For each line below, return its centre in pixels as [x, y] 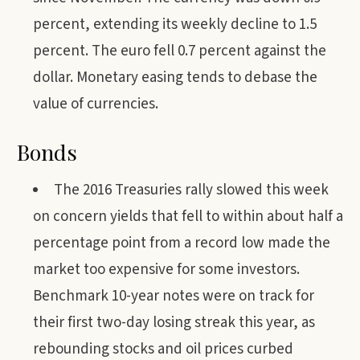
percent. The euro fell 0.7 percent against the [180, 51]
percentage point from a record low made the [182, 243]
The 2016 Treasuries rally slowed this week [191, 190]
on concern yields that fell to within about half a [188, 217]
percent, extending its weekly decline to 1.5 [175, 25]
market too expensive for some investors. [166, 270]
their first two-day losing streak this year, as [174, 323]
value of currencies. [96, 104]
